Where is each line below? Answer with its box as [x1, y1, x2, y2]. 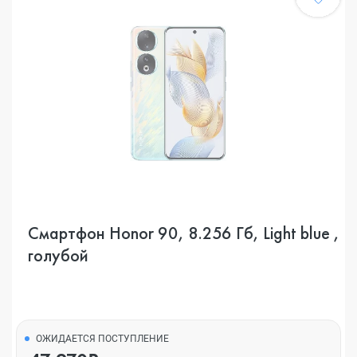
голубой [28, 244, 88, 267]
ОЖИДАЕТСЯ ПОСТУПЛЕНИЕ [36, 333, 169, 344]
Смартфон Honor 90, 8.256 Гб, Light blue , [28, 222, 339, 245]
